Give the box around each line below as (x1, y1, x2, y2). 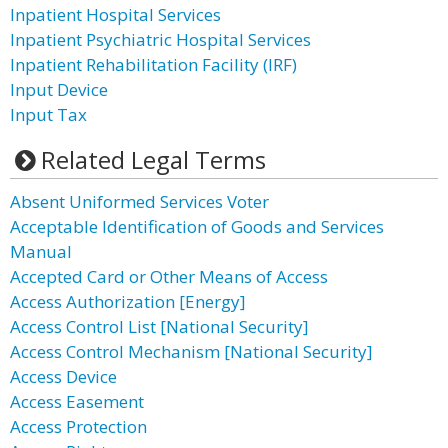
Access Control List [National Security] (10, 315, 309, 338)
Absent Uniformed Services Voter (10, 190, 269, 213)
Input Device (10, 78, 108, 101)
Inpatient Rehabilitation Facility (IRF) (10, 53, 297, 76)
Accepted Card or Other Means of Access (10, 265, 328, 288)
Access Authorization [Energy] (10, 290, 246, 313)
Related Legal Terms (40, 143, 266, 176)
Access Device (10, 365, 117, 388)
